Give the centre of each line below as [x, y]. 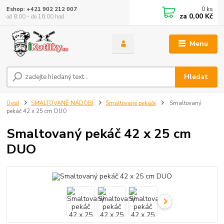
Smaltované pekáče [130, 103]
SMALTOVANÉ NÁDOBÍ [62, 103]
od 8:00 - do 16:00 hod [35, 16]
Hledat [196, 77]
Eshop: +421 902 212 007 [42, 9]
